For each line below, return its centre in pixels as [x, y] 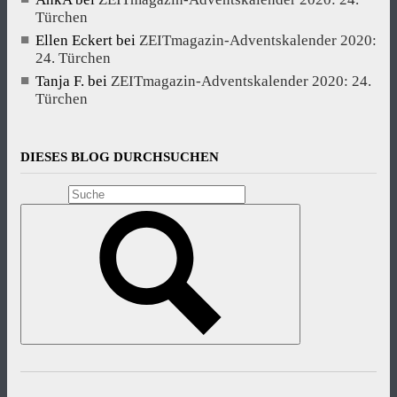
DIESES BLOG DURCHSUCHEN [120, 156]
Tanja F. [60, 81]
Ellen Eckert [74, 40]
